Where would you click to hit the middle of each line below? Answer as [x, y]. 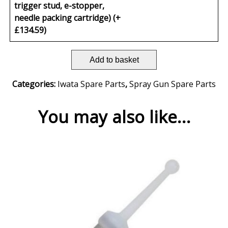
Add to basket [114, 60]
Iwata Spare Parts [91, 84]
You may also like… [114, 117]
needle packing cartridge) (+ [68, 18]
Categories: [35, 84]
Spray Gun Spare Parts [173, 84]
